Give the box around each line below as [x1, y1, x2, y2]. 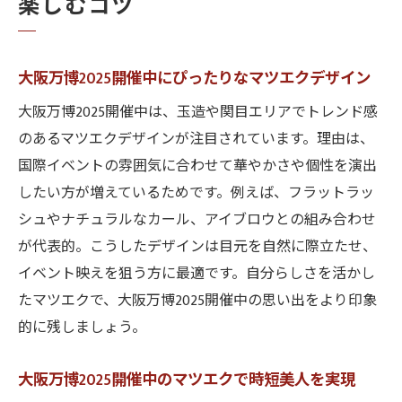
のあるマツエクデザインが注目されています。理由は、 [18, 127, 374, 152]
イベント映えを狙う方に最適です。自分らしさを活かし [18, 262, 375, 286]
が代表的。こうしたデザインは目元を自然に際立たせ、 [18, 235, 377, 259]
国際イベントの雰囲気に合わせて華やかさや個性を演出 [18, 154, 377, 179]
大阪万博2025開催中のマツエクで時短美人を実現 [18, 367, 355, 393]
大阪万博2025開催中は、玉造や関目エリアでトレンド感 [18, 100, 378, 125]
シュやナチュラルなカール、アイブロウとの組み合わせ [18, 208, 376, 232]
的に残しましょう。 [18, 316, 146, 340]
